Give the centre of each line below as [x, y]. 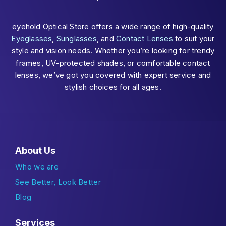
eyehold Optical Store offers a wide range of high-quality [113, 26]
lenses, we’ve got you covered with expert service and [113, 75]
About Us [35, 150]
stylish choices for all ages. [113, 87]
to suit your [194, 38]
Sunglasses [76, 38]
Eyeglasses [32, 38]
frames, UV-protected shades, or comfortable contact [113, 63]
